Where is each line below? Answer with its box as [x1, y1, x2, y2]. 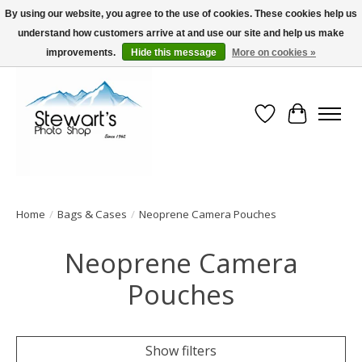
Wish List [264, 113, 320, 132]
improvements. [46, 47, 118, 58]
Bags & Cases [57, 207, 127, 222]
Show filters [145, 342, 217, 360]
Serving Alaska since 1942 [11, 32, 120, 44]
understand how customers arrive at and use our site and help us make [18, 27, 344, 39]
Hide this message [131, 47, 217, 58]
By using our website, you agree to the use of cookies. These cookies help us [5, 8, 357, 19]
